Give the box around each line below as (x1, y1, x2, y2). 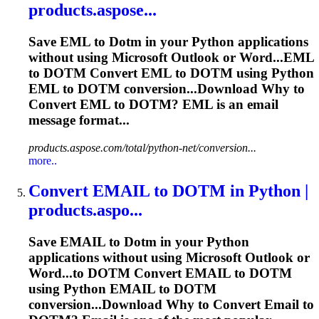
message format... (28, 113, 130, 128)
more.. (28, 155, 57, 167)
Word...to (28, 265, 88, 281)
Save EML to (28, 34, 109, 50)
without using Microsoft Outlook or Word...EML (28, 50, 314, 66)
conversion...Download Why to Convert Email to (28, 296, 314, 312)
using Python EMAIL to (28, 281, 174, 296)
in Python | (226, 181, 308, 200)
